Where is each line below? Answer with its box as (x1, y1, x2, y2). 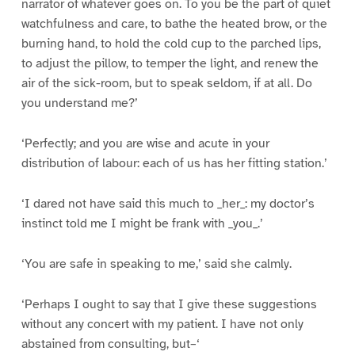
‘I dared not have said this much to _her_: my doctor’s (21, 195, 315, 212)
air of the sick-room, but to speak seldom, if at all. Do (21, 75, 312, 91)
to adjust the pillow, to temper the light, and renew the (21, 55, 319, 71)
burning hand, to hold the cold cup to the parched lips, (21, 36, 321, 52)
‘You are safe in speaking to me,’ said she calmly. (21, 255, 292, 272)
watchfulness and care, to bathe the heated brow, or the (21, 16, 327, 32)
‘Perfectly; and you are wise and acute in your (21, 135, 269, 151)
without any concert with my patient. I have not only (21, 315, 303, 332)
